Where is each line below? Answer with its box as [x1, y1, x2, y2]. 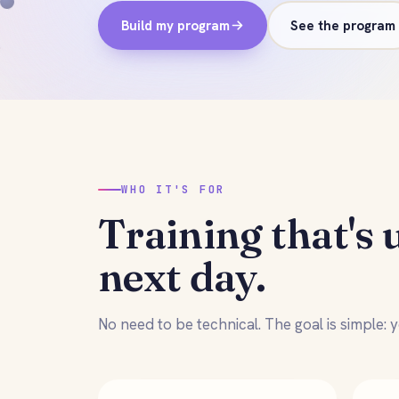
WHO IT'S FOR [121, 182, 225, 197]
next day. [98, 251, 266, 302]
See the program [289, 16, 395, 35]
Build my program [120, 16, 230, 35]
